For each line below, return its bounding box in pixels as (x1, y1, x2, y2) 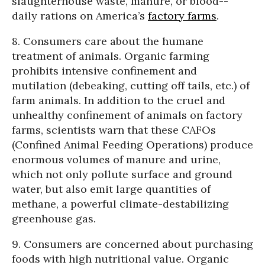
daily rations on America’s (12, 9, 148, 22)
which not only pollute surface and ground (12, 167, 232, 181)
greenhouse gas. (12, 212, 96, 225)
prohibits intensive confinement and (12, 64, 197, 77)
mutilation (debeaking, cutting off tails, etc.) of (12, 79, 250, 92)
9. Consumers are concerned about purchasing (12, 237, 253, 251)
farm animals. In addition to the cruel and (12, 93, 225, 107)
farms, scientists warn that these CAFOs (12, 123, 216, 137)
